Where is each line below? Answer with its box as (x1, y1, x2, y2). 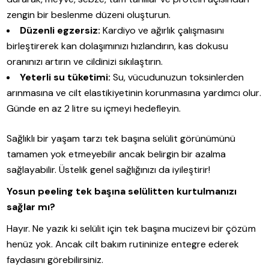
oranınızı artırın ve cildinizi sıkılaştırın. (7, 55, 163, 68)
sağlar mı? (7, 201, 56, 214)
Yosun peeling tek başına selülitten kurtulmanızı (7, 185, 237, 198)
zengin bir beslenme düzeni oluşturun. (7, 8, 171, 22)
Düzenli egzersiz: (20, 24, 101, 37)
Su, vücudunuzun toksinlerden (110, 71, 244, 84)
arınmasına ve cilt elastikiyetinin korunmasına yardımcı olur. (7, 86, 261, 100)
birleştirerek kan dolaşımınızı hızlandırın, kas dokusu (7, 40, 229, 53)
